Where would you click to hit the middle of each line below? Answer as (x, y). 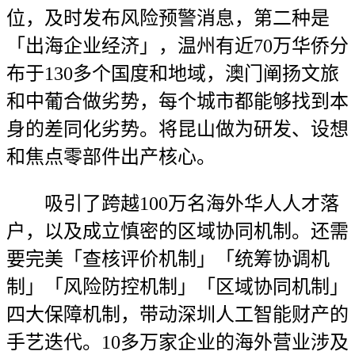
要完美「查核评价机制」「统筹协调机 (168, 259)
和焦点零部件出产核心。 (111, 157)
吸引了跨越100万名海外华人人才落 (173, 204)
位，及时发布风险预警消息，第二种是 (168, 18)
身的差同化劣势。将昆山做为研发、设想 (177, 129)
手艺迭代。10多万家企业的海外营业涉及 (177, 342)
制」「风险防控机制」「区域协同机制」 (177, 287)
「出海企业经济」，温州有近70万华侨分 (177, 46)
